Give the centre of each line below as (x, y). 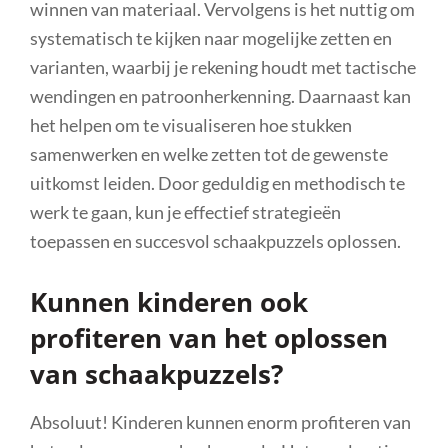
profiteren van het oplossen (209, 337)
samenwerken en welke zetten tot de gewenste (209, 153)
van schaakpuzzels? (156, 373)
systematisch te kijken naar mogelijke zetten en (211, 37)
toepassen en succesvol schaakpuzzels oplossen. (215, 240)
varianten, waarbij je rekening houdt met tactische (223, 66)
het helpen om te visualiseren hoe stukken (191, 124)
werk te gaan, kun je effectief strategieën (185, 211)
